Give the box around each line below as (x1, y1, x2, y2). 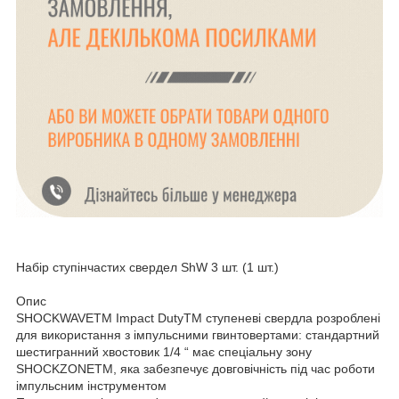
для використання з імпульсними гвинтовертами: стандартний (16, 328, 379, 343)
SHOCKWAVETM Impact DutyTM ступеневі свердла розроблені (16, 311, 380, 326)
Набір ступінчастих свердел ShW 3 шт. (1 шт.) (16, 260, 279, 275)
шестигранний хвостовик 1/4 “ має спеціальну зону (16, 345, 312, 360)
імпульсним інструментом (16, 379, 167, 394)
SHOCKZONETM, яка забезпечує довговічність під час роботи (16, 362, 375, 377)
